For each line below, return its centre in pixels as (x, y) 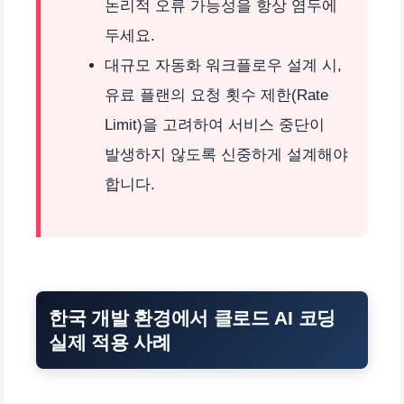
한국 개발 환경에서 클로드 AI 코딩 (192, 317)
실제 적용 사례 (110, 342)
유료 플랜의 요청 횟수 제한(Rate (216, 96)
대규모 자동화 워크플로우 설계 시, (223, 66)
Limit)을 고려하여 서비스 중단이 (215, 125)
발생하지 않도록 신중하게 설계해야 (226, 155)
